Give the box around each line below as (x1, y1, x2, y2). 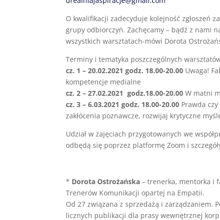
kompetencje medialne (66, 77, 141, 86)
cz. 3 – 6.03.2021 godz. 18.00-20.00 (66, 100, 180, 109)
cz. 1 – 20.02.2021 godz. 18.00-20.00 (66, 66, 184, 75)
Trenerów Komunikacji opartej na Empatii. (66, 188, 205, 197)
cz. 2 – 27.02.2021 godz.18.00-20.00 (66, 88, 184, 98)
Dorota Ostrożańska (72, 177, 140, 186)
